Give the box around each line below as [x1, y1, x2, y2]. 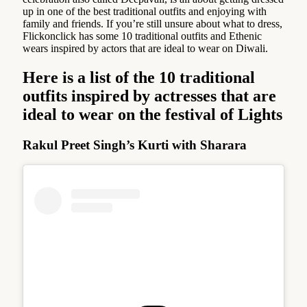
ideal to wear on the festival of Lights [23, 105, 282, 123]
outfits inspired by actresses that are [23, 86, 276, 105]
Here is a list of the [23, 68, 155, 86]
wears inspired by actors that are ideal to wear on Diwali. [23, 42, 268, 54]
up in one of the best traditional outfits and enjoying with [23, 5, 267, 17]
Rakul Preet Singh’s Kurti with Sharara [23, 137, 247, 152]
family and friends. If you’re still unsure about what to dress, [23, 17, 282, 29]
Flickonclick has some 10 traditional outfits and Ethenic [23, 29, 262, 42]
